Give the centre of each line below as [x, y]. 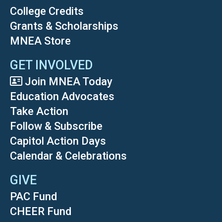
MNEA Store [40, 41]
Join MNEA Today [69, 82]
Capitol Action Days [58, 141]
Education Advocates [62, 97]
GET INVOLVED [51, 65]
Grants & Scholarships [64, 26]
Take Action [39, 111]
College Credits [47, 11]
